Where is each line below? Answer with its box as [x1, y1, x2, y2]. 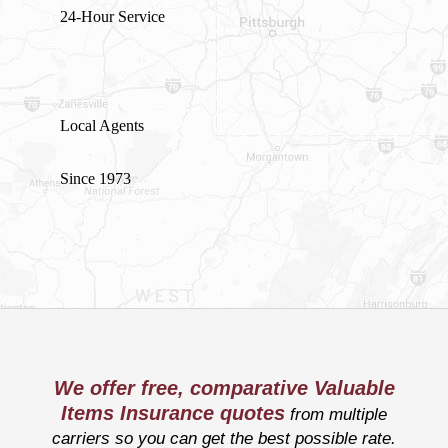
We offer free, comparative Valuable [53, 377, 395, 400]
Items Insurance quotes [61, 402, 285, 425]
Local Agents [60, 116, 144, 134]
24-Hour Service [60, 7, 165, 25]
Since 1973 [60, 169, 131, 187]
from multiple [285, 404, 387, 425]
